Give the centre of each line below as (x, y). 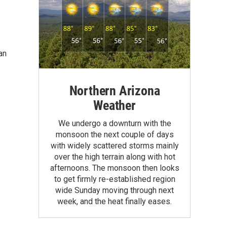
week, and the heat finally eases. (115, 201)
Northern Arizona (115, 90)
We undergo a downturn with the (115, 123)
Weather (115, 105)
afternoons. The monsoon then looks (115, 168)
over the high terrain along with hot (115, 157)
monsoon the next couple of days (115, 134)
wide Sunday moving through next (115, 190)
